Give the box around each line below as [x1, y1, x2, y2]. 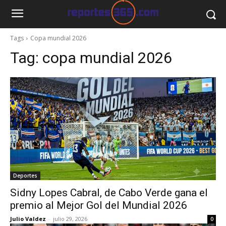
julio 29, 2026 [53, 215, 87, 222]
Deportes [13, 172, 37, 179]
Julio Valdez [10, 215, 46, 222]
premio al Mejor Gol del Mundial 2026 [10, 199, 187, 211]
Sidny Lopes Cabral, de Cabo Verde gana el [10, 187, 208, 199]
